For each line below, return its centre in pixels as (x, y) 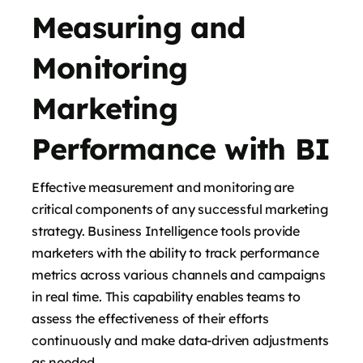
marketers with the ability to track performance (175, 253)
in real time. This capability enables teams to (166, 297)
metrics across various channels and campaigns (179, 275)
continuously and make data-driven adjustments (181, 341)
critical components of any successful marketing (180, 209)
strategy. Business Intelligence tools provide (166, 231)
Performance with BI (181, 149)
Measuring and (139, 28)
